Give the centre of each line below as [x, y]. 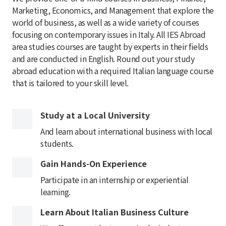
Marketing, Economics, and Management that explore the [113, 10]
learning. [55, 191]
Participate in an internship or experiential [114, 179]
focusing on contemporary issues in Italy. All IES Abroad [109, 34]
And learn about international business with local [126, 131]
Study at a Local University [95, 115]
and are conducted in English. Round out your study [103, 58]
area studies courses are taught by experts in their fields [110, 46]
